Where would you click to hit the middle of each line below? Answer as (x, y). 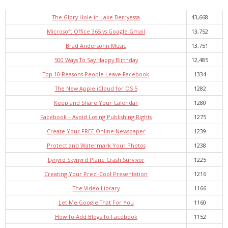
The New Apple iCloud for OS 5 (96, 88)
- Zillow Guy (37, 181)
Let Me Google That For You (96, 202)
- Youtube (34, 117)
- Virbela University (47, 10)
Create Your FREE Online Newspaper (96, 131)
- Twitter (32, 138)
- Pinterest (35, 160)
